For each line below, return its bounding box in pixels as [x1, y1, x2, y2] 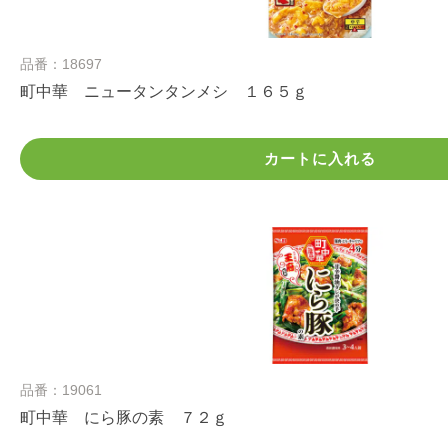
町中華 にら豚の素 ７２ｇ [20, 409, 228, 427]
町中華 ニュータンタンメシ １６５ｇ [20, 83, 308, 101]
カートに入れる [263, 150, 376, 168]
